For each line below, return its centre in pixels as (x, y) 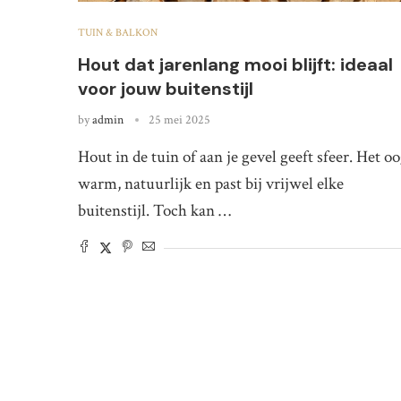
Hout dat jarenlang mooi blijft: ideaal (235, 64)
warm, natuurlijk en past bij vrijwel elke (211, 183)
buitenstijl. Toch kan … (154, 210)
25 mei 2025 (179, 119)
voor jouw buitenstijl (166, 88)
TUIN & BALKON (118, 32)
